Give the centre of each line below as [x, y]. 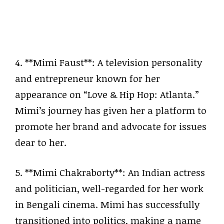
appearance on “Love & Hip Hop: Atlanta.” [107, 94]
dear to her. [41, 142]
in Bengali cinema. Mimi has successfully [107, 204]
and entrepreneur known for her [87, 78]
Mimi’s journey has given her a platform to [111, 110]
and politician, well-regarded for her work [109, 188]
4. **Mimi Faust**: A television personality [108, 62]
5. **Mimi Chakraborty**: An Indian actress [110, 172]
